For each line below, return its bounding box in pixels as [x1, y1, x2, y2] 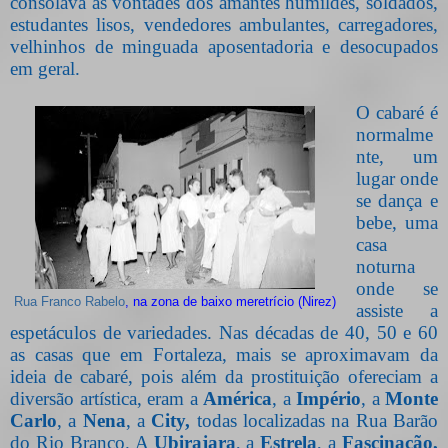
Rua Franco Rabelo [14, 294, 125, 309]
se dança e [355, 189, 438, 211]
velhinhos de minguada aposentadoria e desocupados [10, 35, 438, 57]
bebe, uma [355, 211, 438, 233]
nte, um [355, 145, 438, 167]
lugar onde [355, 167, 438, 189]
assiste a [355, 299, 438, 321]
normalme [355, 123, 433, 145]
